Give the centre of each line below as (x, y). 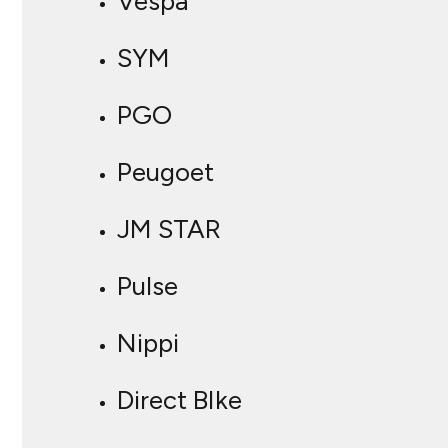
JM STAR (169, 229)
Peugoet (165, 172)
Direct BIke (179, 400)
